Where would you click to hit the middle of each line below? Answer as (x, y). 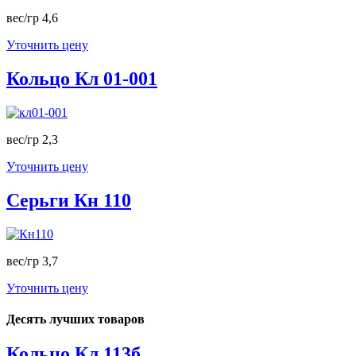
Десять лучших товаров (75, 319)
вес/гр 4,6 (32, 18)
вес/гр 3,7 (32, 261)
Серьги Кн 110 (69, 200)
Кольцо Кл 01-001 (82, 78)
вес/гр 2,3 (32, 139)
